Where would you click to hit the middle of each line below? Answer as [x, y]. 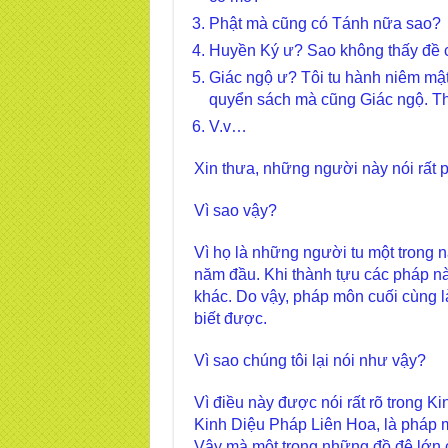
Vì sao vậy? [235, 210]
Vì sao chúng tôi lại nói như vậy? [309, 360]
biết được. [230, 318]
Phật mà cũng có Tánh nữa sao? [324, 23]
